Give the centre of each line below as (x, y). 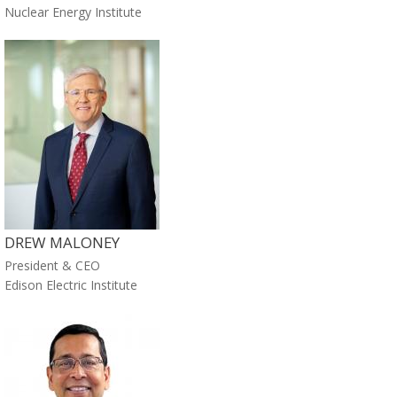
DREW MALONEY (62, 243)
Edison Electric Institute (71, 285)
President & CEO (52, 266)
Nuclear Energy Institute (73, 12)
